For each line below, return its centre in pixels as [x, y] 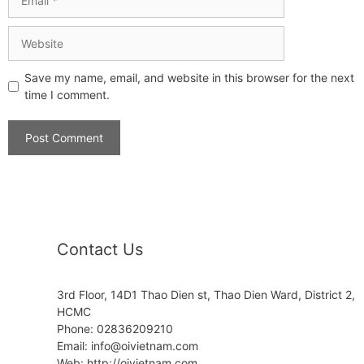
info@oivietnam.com [145, 346]
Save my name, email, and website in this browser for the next [189, 78]
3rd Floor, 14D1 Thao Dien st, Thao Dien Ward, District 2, [206, 295]
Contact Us [100, 250]
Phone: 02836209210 [115, 329]
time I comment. [67, 95]
